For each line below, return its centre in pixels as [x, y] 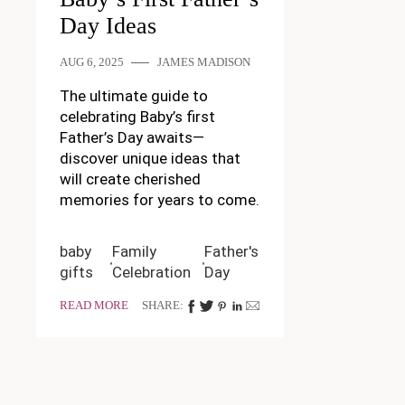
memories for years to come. [159, 200]
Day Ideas [108, 26]
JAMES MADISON [203, 63]
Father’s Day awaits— [132, 138]
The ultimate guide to [133, 96]
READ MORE [94, 306]
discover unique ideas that [150, 159]
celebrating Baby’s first [137, 117]
